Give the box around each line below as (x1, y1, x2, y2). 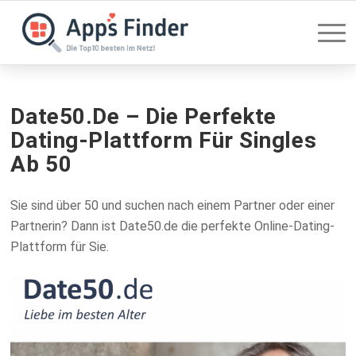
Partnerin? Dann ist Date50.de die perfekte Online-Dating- (10, 218, 335, 234)
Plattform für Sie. (10, 238, 110, 254)
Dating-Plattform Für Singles (10, 127, 317, 153)
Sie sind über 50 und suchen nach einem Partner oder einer (10, 197, 335, 213)
